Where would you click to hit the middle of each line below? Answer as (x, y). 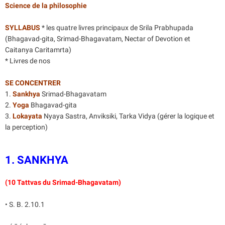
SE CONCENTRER (33, 83)
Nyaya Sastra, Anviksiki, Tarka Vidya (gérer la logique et (128, 116)
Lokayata (27, 116)
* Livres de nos (28, 61)
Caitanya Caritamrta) (38, 50)
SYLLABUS (23, 28)
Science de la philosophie (46, 6)
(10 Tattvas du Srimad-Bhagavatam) (63, 182)
